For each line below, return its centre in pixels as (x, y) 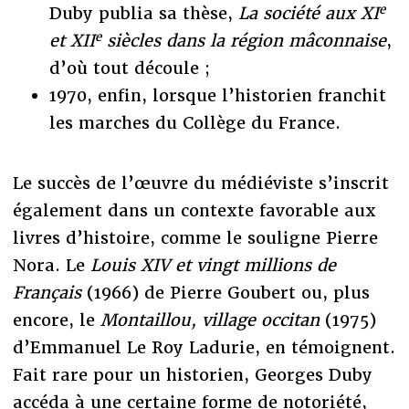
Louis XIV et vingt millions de (213, 266)
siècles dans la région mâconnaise (243, 41)
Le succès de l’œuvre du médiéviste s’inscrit (200, 184)
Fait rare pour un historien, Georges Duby (192, 375)
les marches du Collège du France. (194, 123)
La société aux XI (308, 14)
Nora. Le (51, 266)
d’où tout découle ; (129, 68)
